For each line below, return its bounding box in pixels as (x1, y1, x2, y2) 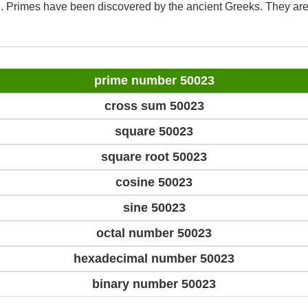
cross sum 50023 (104, 99, 204, 113)
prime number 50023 (93, 74, 214, 88)
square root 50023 (101, 150, 207, 164)
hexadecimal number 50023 (74, 252, 234, 266)
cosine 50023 (115, 175, 192, 190)
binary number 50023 (92, 277, 216, 291)
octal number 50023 (96, 226, 212, 241)
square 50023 (115, 124, 193, 139)
